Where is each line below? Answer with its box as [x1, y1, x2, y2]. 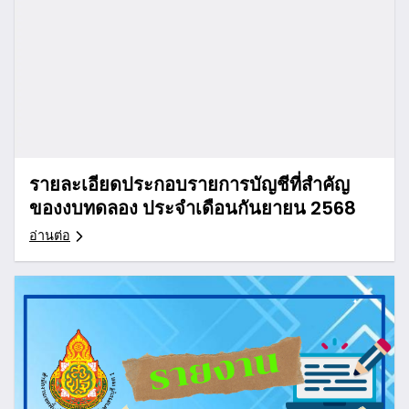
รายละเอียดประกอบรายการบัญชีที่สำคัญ [29, 172, 350, 198]
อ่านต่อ [29, 226, 70, 246]
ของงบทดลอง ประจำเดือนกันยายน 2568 [29, 195, 356, 222]
